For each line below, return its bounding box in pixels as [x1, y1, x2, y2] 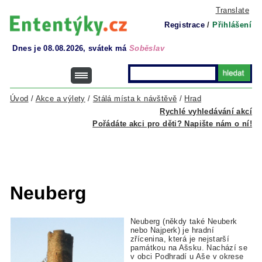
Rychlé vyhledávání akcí [160, 107, 252, 116]
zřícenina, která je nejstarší [130, 235, 230, 244]
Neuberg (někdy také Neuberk [130, 217, 237, 226]
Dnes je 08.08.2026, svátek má [12, 44, 129, 53]
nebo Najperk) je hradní [130, 226, 214, 235]
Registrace [164, 20, 205, 29]
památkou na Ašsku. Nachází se [130, 243, 248, 253]
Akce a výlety [35, 94, 85, 103]
